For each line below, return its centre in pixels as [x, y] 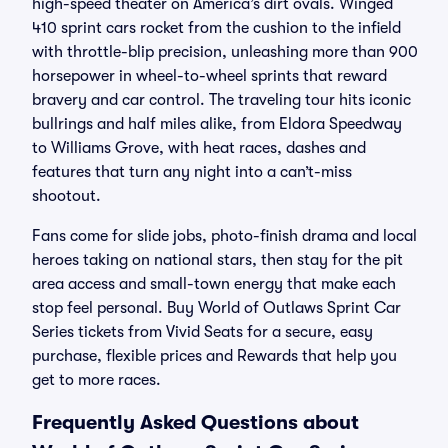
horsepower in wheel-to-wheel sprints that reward [209, 76]
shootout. [66, 196]
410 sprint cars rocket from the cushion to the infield [216, 28]
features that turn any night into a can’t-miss [192, 172]
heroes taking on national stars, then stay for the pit [217, 260]
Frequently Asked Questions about [195, 422]
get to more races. [96, 380]
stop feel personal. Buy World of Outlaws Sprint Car [216, 308]
